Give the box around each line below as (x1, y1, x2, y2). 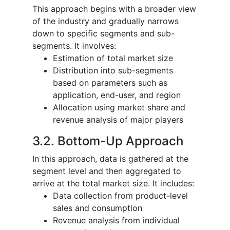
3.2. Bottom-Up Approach (32, 133, 183, 148)
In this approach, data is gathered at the (32, 153, 188, 164)
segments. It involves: (32, 40, 116, 51)
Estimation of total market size (53, 52, 173, 63)
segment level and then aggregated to (32, 165, 181, 176)
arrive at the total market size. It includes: (32, 178, 194, 188)
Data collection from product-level (53, 190, 188, 201)
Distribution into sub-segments (53, 65, 173, 75)
